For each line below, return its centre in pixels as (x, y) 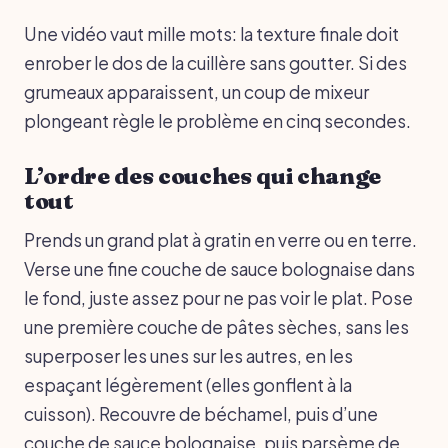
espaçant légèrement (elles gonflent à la (188, 384)
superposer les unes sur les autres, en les (188, 355)
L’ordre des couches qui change (202, 175)
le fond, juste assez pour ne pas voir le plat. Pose (218, 297)
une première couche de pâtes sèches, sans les (216, 326)
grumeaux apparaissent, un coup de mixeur (196, 91)
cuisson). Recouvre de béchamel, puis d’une (201, 413)
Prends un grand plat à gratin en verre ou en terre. (220, 239)
